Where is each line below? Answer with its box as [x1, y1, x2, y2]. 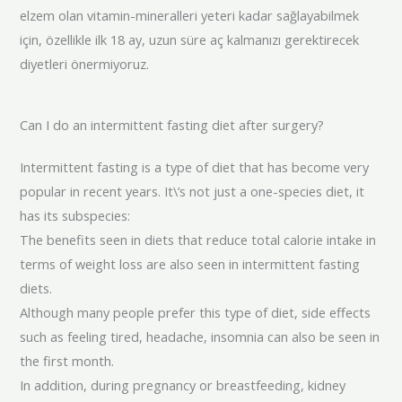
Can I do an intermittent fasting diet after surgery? [20, 116, 325, 135]
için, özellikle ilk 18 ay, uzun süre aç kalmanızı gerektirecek [20, 30, 360, 48]
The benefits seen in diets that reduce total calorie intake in [20, 231, 377, 249]
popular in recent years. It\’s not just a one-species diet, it [20, 182, 365, 201]
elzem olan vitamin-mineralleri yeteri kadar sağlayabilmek [20, 5, 360, 24]
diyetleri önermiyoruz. [20, 54, 150, 73]
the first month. [20, 352, 115, 371]
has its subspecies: [20, 206, 131, 225]
